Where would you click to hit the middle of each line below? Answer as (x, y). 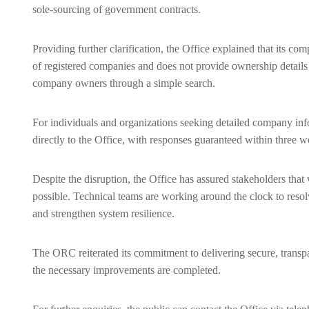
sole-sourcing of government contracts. (117, 9)
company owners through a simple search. (124, 83)
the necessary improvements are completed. (127, 270)
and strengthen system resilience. (103, 213)
